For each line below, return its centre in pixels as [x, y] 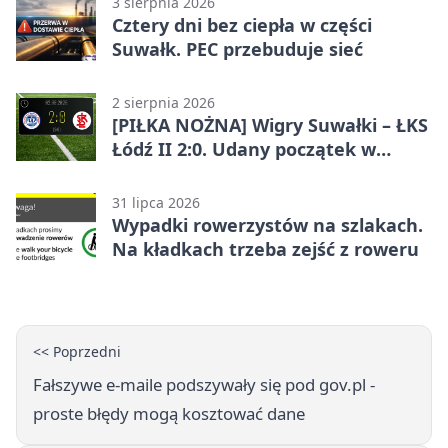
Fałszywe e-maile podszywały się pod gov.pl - [204, 384]
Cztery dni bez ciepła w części [242, 24]
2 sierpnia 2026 [163, 102]
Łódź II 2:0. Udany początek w [244, 148]
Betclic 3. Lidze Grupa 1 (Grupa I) [256, 172]
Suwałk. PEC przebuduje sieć [237, 48]
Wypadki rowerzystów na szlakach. [267, 224]
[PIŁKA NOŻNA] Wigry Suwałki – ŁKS [270, 124]
